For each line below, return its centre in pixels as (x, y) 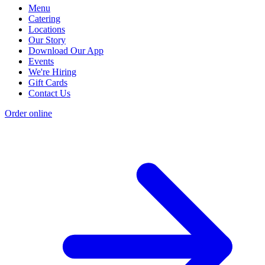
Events (41, 62)
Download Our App (66, 51)
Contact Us (49, 93)
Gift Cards (48, 83)
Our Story (47, 40)
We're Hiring (52, 72)
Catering (44, 19)
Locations (47, 30)
